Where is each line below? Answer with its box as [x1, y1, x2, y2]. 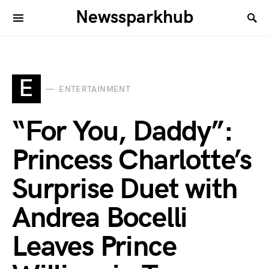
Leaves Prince [12, 230, 177, 264]
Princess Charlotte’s [12, 144, 252, 178]
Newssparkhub [76, 7, 193, 28]
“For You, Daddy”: [12, 115, 233, 149]
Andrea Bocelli [12, 201, 188, 235]
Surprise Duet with [12, 172, 237, 207]
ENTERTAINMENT [59, 83, 130, 94]
